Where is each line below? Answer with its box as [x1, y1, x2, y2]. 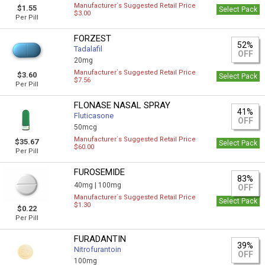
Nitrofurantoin [74, 245, 122, 254]
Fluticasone [74, 111, 114, 120]
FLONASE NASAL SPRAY [74, 100, 171, 111]
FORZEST [74, 33, 112, 44]
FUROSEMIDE [74, 167, 125, 177]
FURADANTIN [74, 234, 127, 244]
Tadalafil [74, 44, 103, 53]
